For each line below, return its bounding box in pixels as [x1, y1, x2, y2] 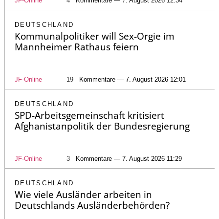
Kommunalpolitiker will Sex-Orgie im [15, 29, 175, 43]
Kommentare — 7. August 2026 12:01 [79, 75, 186, 83]
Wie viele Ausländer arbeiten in [15, 188, 152, 201]
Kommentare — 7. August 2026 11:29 [76, 154, 182, 162]
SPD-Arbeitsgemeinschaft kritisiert [15, 109, 164, 122]
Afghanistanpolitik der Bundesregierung [15, 119, 190, 132]
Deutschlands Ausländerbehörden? [15, 198, 170, 212]
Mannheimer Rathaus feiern [15, 40, 139, 53]
